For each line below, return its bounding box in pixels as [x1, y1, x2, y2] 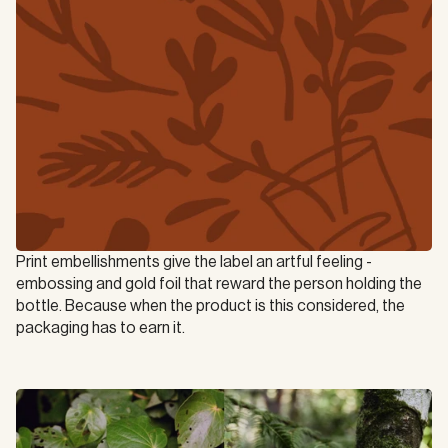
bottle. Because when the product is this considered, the [16, 298, 405, 314]
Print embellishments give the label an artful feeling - [16, 254, 372, 270]
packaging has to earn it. [16, 320, 185, 336]
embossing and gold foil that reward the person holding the [16, 276, 422, 292]
